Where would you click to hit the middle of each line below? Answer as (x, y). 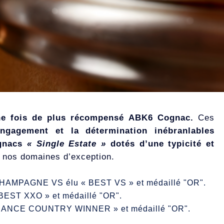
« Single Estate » (66, 144)
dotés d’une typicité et (160, 144)
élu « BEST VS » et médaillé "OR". (135, 183)
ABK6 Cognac (160, 118)
